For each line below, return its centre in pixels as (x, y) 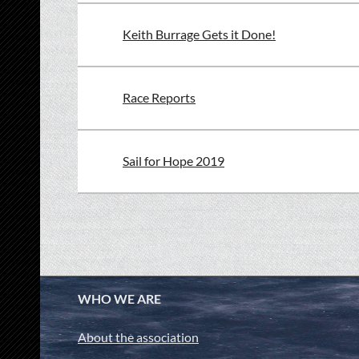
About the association (138, 337)
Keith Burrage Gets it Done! (199, 34)
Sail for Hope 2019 (173, 161)
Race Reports (159, 97)
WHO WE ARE (119, 298)
